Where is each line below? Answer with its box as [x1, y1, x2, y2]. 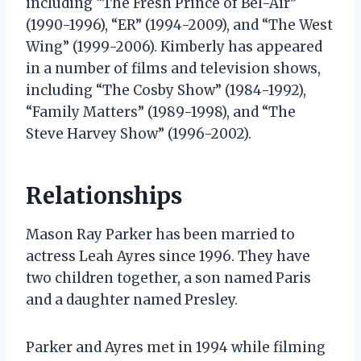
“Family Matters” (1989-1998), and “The [26, 102, 296, 121]
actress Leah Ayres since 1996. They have [26, 247, 310, 265]
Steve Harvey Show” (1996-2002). [26, 124, 251, 143]
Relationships [26, 180, 182, 210]
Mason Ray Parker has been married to [26, 225, 295, 243]
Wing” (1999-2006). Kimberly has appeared [26, 37, 322, 56]
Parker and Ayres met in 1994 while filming [26, 338, 326, 356]
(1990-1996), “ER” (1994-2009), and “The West [26, 15, 333, 34]
